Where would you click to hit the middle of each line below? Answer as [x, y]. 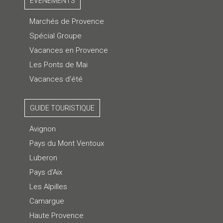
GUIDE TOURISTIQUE [62, 108]
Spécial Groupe [55, 36]
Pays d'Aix [46, 172]
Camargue [47, 201]
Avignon [42, 129]
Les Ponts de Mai [58, 64]
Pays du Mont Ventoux [66, 143]
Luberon [43, 158]
